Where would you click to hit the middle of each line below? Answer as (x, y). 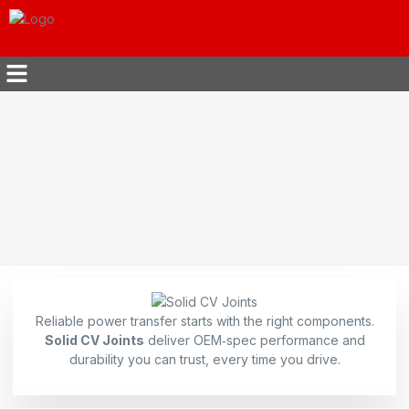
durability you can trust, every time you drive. (204, 360)
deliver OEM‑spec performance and (254, 341)
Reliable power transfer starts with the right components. (204, 321)
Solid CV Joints (94, 341)
